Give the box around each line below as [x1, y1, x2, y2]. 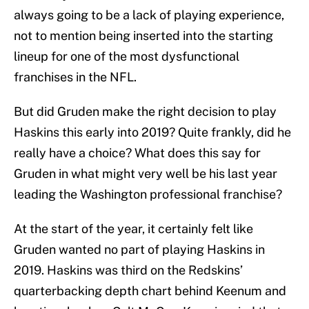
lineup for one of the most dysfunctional [14, 49, 239, 64]
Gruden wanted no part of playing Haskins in [14, 242, 265, 257]
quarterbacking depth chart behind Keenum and [14, 283, 286, 299]
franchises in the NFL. [14, 70, 137, 85]
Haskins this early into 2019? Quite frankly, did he [14, 125, 291, 140]
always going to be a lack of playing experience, [14, 8, 284, 23]
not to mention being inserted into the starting [14, 28, 273, 43]
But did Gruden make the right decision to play [14, 104, 277, 119]
